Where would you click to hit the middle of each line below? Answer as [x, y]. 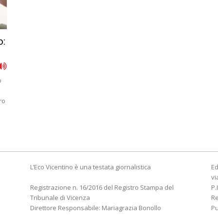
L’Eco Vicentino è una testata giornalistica [91, 167]
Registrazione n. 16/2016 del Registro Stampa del [102, 187]
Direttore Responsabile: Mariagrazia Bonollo [96, 208]
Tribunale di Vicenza [60, 198]
